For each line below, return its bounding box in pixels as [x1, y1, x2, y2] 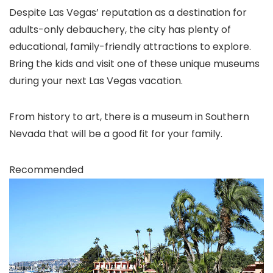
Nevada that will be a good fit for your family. [9, 126, 222, 141]
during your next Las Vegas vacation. [9, 73, 183, 88]
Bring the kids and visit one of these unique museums [9, 56, 260, 71]
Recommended [9, 162, 83, 177]
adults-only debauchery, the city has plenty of [9, 22, 231, 37]
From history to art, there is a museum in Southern [9, 109, 249, 124]
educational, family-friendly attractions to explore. [9, 39, 251, 54]
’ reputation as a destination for [96, 5, 247, 19]
